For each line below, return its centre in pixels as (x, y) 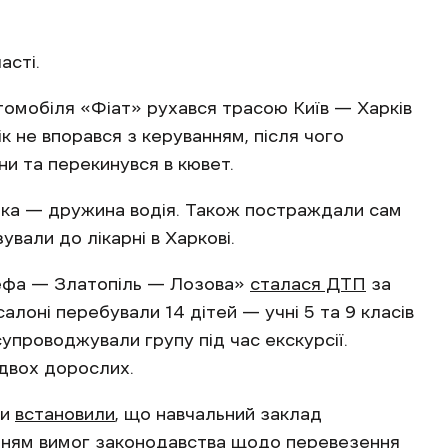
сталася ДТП (308, 283)
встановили (65, 413)
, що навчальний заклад (218, 413)
